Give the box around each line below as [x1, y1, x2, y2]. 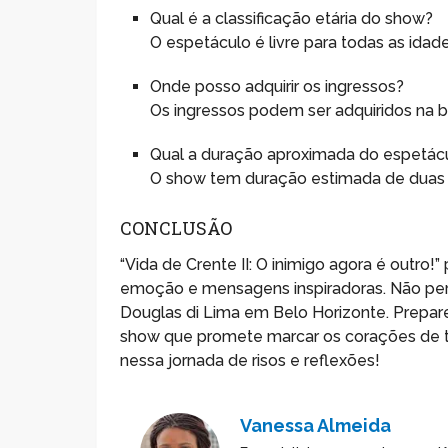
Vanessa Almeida [240, 415, 392, 437]
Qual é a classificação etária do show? [150, 8, 434, 28]
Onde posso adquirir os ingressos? [150, 76, 405, 96]
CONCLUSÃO [120, 216, 233, 241]
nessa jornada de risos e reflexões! [120, 351, 381, 371]
